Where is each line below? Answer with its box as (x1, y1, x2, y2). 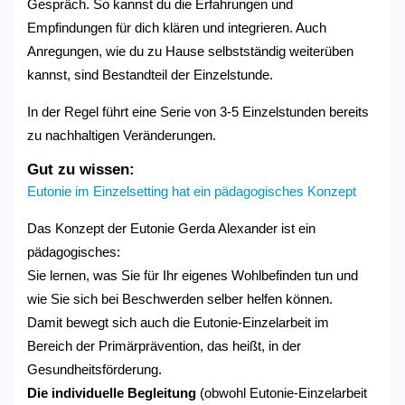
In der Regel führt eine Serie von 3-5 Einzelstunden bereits (27, 104, 370, 119)
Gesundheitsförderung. (27, 362, 163, 377)
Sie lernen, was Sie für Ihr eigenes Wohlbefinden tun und (27, 268, 359, 283)
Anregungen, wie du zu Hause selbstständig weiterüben (27, 44, 354, 60)
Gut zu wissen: (27, 161, 136, 179)
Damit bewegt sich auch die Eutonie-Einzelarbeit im (27, 315, 330, 330)
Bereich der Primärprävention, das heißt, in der (27, 338, 302, 353)
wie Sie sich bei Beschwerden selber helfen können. (27, 291, 334, 306)
